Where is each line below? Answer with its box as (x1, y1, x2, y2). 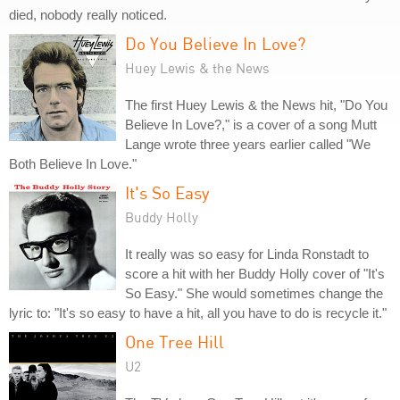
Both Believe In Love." (9, 156, 137, 171)
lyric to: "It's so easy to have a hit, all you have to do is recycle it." (9, 305, 387, 321)
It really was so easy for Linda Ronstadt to (125, 246, 369, 262)
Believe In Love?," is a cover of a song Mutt (125, 117, 377, 132)
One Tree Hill (125, 331, 224, 352)
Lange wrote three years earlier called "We (125, 137, 371, 152)
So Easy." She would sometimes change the (125, 286, 383, 301)
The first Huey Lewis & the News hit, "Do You (125, 97, 387, 112)
